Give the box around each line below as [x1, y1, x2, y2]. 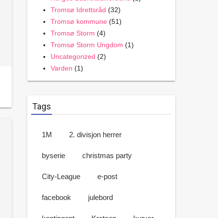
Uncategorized [51, 53, 95, 60]
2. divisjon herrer [69, 130, 122, 139]
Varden [51, 64, 73, 72]
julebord [88, 193, 113, 201]
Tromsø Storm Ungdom [51, 41, 123, 49]
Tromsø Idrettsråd [51, 6, 106, 14]
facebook [42, 193, 71, 201]
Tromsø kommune [51, 18, 107, 25]
